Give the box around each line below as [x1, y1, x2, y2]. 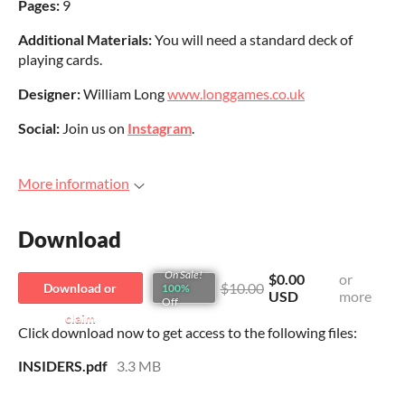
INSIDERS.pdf [18, 357, 108, 375]
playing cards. [18, 51, 102, 69]
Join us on [62, 119, 127, 137]
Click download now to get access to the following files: [18, 324, 357, 342]
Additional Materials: [18, 31, 152, 49]
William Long [80, 85, 167, 103]
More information [18, 174, 129, 193]
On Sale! [165, 267, 203, 281]
